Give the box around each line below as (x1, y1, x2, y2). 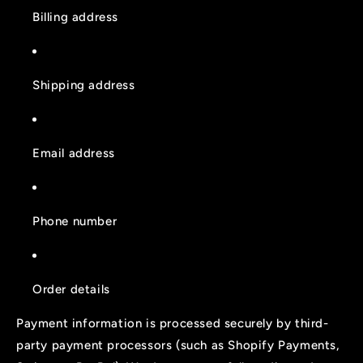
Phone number (32, 213, 117, 228)
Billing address (32, 9, 118, 24)
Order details (32, 281, 110, 297)
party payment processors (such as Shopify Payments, (16, 337, 340, 352)
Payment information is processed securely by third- (16, 315, 329, 331)
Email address (32, 145, 115, 160)
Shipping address (32, 77, 135, 92)
